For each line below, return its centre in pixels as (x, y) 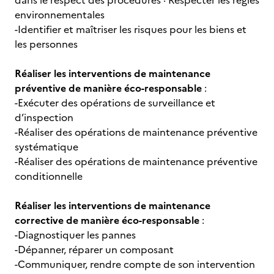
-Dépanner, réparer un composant (94, 250)
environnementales (60, 15)
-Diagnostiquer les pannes (75, 235)
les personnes (46, 44)
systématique (46, 147)
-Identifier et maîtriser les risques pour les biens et (131, 29)
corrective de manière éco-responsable (107, 220)
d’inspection (44, 117)
